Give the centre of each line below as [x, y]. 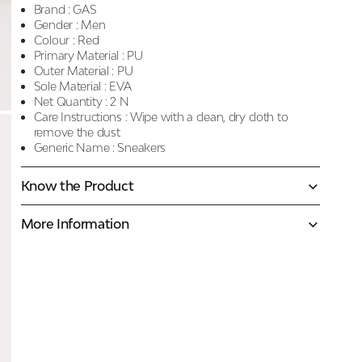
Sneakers [142, 147]
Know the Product [77, 186]
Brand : [52, 9]
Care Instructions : [80, 117]
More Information [75, 224]
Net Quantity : [70, 101]
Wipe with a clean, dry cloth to [209, 117]
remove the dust [77, 132]
